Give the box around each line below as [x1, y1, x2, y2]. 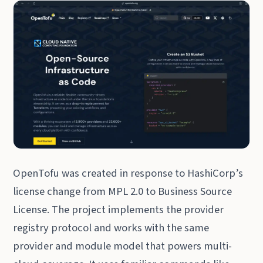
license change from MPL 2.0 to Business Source [13, 183, 232, 199]
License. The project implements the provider [13, 201, 224, 217]
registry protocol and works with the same [13, 220, 210, 235]
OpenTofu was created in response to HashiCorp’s [13, 165, 244, 181]
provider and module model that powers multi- [13, 238, 232, 254]
